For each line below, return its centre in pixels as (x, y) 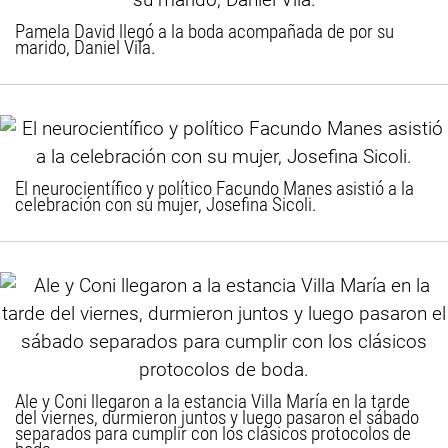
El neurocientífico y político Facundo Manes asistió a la (214, 188)
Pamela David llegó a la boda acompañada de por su (204, 31)
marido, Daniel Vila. (85, 47)
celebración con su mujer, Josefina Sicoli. (166, 204)
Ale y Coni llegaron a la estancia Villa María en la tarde (212, 401)
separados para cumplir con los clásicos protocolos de (213, 433)
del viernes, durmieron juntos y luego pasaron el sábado (217, 417)
